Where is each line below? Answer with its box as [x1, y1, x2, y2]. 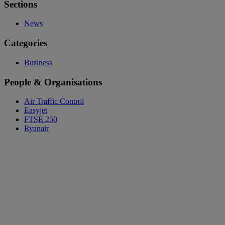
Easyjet [24, 106, 47, 115]
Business [24, 58, 52, 67]
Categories [4, 38, 47, 49]
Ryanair [24, 124, 49, 133]
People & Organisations [4, 76, 102, 87]
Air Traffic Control [24, 97, 84, 106]
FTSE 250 [24, 115, 57, 124]
